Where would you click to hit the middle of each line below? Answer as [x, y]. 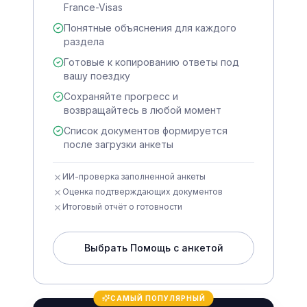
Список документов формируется [146, 130]
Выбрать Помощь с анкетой [153, 247]
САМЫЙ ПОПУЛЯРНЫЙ [158, 298]
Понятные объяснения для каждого [150, 27]
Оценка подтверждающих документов [143, 191]
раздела [84, 41]
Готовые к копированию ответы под [151, 62]
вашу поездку [97, 75]
